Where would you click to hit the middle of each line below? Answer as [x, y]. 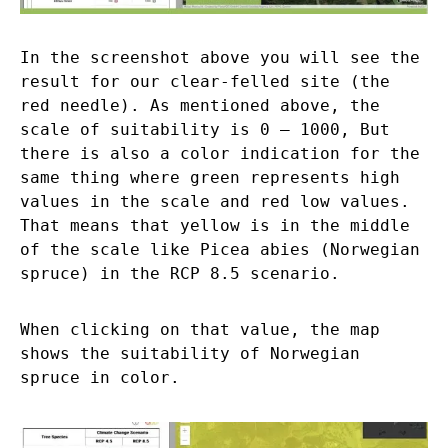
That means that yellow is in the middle [215, 226]
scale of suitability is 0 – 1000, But [205, 130]
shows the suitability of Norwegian [190, 354]
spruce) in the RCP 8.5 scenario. [180, 274]
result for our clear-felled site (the [205, 82]
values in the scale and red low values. [215, 202]
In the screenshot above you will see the [220, 58]
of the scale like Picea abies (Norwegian [220, 250]
